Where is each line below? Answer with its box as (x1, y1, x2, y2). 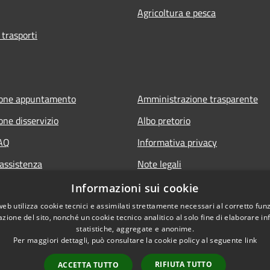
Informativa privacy (137, 134, 217, 149)
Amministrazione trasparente (137, 91, 258, 106)
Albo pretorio (137, 113, 190, 128)
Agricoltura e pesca (137, 5, 216, 20)
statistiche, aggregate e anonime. (76, 224, 194, 234)
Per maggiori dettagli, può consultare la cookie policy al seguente (13, 235, 245, 245)
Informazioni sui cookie (71, 181, 199, 195)
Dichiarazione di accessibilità (137, 178, 254, 193)
